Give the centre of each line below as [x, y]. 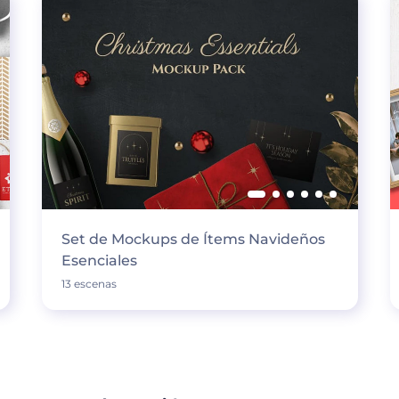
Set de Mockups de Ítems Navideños [193, 239]
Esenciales [99, 261]
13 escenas [89, 284]
